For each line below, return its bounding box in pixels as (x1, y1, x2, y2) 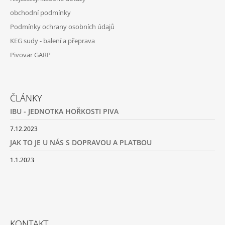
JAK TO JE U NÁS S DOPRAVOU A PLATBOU (10, 137, 152, 147)
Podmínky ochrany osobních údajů (10, 22, 115, 31)
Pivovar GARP (10, 50, 51, 59)
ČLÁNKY (10, 91, 42, 104)
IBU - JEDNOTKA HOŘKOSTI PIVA (10, 106, 119, 116)
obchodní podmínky (10, 8, 71, 17)
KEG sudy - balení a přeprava (10, 36, 95, 45)
